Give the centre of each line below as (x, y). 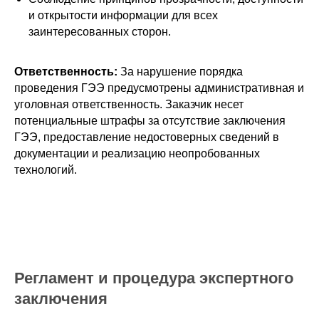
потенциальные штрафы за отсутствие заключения (150, 121)
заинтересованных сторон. (100, 32)
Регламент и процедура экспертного (154, 278)
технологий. (46, 170)
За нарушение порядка (180, 72)
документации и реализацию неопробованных (137, 153)
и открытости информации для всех (123, 15)
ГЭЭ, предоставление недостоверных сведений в (147, 137)
